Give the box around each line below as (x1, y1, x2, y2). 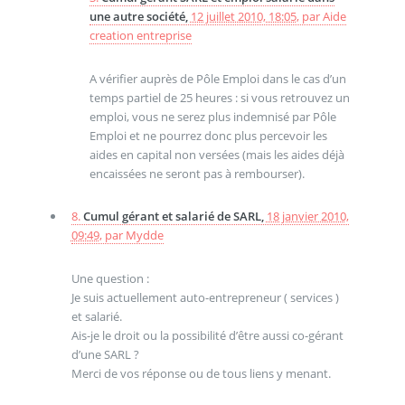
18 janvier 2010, (266, 208, 349, 225)
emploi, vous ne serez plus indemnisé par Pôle (89, 108, 336, 125)
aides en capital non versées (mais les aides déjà (89, 146, 344, 163)
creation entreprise (89, 26, 192, 43)
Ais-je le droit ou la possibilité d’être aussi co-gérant (71, 326, 344, 344)
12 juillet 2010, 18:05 (190, 7, 297, 24)
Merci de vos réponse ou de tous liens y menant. (71, 364, 331, 381)
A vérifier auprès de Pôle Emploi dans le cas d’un (89, 70, 346, 87)
